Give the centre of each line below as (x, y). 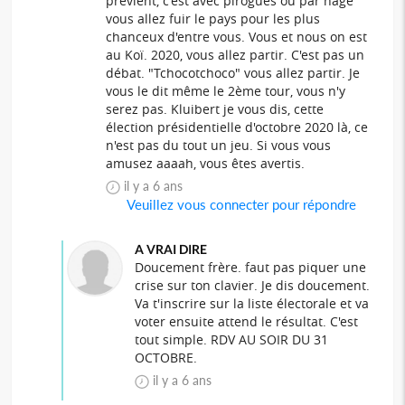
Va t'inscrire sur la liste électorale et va (251, 303)
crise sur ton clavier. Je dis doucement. (252, 285)
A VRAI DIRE (170, 249)
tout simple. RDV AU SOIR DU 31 (231, 339)
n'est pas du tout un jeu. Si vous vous (219, 145)
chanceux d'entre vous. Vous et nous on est (237, 36)
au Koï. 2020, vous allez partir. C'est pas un (235, 54)
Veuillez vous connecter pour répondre (240, 204)
